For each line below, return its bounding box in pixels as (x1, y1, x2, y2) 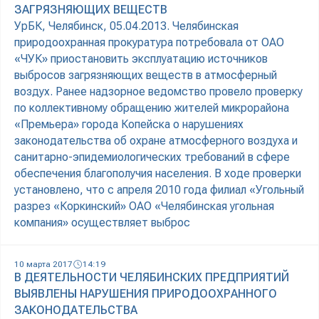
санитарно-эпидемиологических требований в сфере (14, 150, 290, 164)
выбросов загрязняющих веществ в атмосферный (14, 68, 277, 83)
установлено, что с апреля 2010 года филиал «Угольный (14, 183, 304, 197)
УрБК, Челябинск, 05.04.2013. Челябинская (14, 19, 239, 33)
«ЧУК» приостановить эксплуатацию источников (14, 52, 268, 66)
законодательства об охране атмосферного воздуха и (14, 134, 298, 148)
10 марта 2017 (14, 259, 73, 270)
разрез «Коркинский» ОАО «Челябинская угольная (14, 199, 274, 214)
